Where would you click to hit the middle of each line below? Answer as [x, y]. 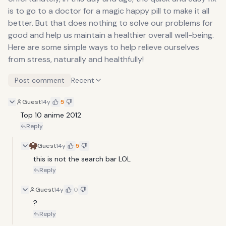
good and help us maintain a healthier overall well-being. [111, 35]
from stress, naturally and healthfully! [76, 59]
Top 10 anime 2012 [51, 115]
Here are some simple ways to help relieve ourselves [104, 47]
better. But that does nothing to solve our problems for [110, 23]
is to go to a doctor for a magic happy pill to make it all [109, 11]
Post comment [40, 80]
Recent [83, 80]
